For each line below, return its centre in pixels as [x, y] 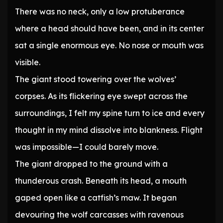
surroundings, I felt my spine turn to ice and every [110, 113]
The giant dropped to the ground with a [91, 164]
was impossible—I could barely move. [87, 147]
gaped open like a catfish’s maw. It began [96, 198]
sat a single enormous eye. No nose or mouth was [109, 46]
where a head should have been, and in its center [110, 29]
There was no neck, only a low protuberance [100, 12]
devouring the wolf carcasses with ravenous [99, 215]
